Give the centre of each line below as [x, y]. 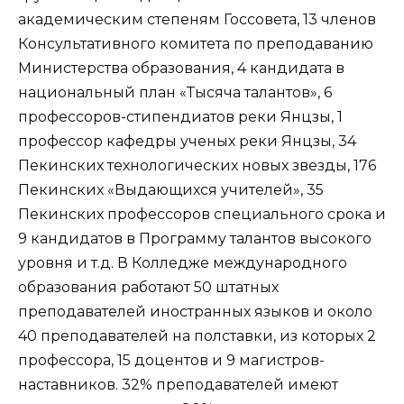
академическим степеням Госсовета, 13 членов [197, 19]
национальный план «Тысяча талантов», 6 [175, 92]
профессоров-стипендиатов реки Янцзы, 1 [180, 116]
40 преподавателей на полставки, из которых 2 [197, 335]
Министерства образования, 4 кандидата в [181, 68]
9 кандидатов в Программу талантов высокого [195, 238]
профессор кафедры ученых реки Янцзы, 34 [187, 141]
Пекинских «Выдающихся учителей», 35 [171, 189]
